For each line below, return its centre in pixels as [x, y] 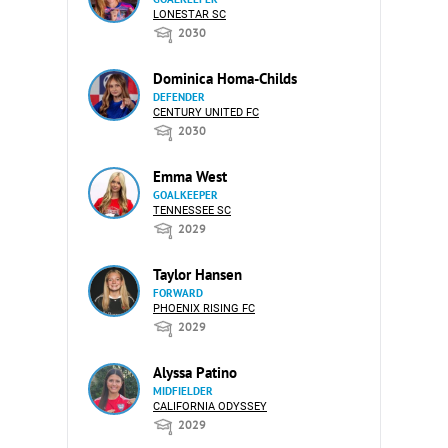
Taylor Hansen [197, 274]
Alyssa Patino [195, 372]
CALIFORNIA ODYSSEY [210, 406]
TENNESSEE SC [192, 210]
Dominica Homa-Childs [225, 78]
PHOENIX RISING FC [204, 308]
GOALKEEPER [185, 194]
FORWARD [178, 292]
